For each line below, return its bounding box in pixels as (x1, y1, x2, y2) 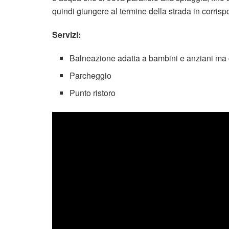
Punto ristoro (70, 87, 116, 99)
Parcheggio (70, 70, 112, 82)
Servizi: (52, 29, 81, 41)
